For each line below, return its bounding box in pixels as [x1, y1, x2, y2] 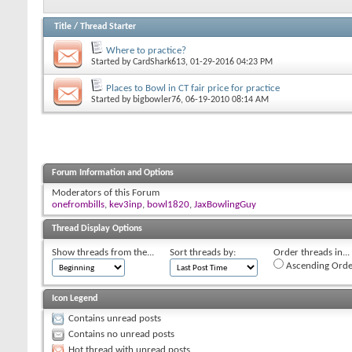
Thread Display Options [52, 223, 142, 233]
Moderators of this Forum [52, 187, 159, 198]
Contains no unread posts [68, 328, 174, 339]
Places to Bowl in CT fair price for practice [106, 82, 280, 93]
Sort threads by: [170, 247, 236, 258]
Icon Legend [52, 293, 97, 303]
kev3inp [109, 199, 142, 210]
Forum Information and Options [52, 167, 174, 178]
